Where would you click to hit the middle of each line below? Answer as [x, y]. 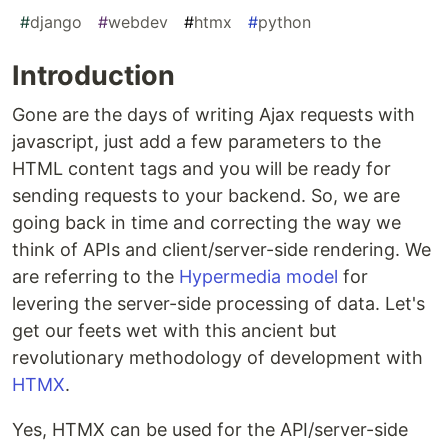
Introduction [93, 76]
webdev [138, 22]
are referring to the [95, 277]
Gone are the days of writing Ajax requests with [213, 115]
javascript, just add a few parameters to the [196, 142]
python [284, 22]
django [56, 22]
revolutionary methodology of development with [217, 358]
